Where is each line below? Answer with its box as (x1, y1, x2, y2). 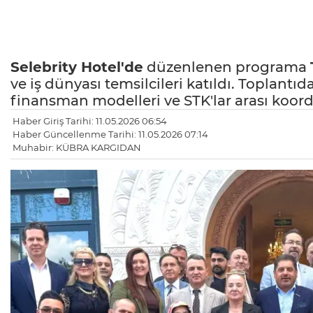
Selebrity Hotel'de (10, 59, 143, 76)
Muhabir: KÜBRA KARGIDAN (13, 142, 141, 154)
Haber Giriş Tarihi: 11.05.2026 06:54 (13, 115, 167, 127)
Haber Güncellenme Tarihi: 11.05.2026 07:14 (13, 129, 208, 140)
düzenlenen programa (143, 59, 310, 76)
